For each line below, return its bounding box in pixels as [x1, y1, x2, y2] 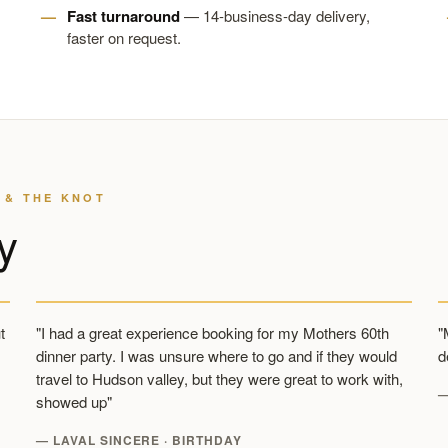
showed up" [36, 391, 112, 412]
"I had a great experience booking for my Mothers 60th [36, 322, 389, 343]
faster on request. [66, 27, 181, 48]
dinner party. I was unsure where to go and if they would [36, 345, 397, 366]
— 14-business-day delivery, [179, 5, 370, 26]
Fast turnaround [66, 5, 180, 27]
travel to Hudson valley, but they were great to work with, [36, 368, 403, 389]
